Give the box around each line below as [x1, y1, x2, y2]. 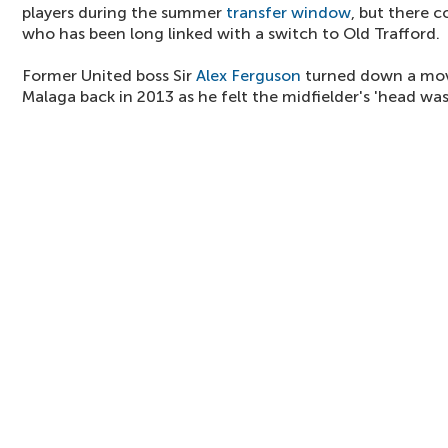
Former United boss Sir [22, 66, 196, 85]
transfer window [226, 3, 351, 22]
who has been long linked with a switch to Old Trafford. [22, 24, 440, 43]
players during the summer [22, 3, 226, 22]
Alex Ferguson [196, 66, 301, 85]
